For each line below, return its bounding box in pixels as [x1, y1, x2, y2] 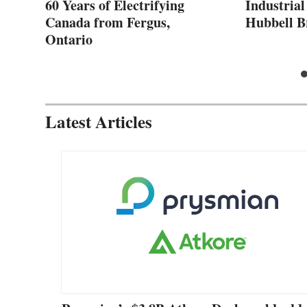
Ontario [45, 29, 93, 49]
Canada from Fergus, [45, 12, 170, 32]
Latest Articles [45, 108, 152, 134]
